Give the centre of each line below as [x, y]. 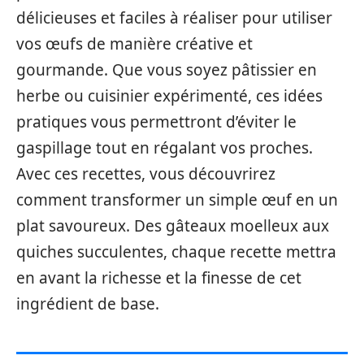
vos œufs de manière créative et [134, 44]
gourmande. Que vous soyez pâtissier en [167, 70]
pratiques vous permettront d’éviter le [156, 122]
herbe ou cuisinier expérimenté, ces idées [169, 96]
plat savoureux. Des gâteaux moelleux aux [173, 226]
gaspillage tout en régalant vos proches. [165, 148]
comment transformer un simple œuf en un [177, 200]
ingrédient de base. [88, 304]
